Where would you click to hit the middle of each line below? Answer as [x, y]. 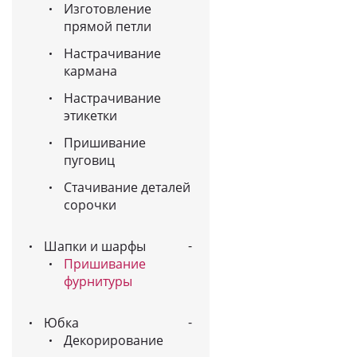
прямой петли [108, 26]
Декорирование [114, 340]
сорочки [90, 205]
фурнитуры [98, 281]
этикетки [90, 116]
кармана [90, 71]
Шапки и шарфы [95, 246]
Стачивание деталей [127, 187]
